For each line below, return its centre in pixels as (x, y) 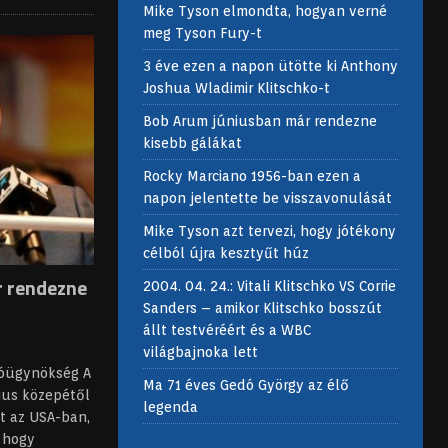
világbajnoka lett (200, 352)
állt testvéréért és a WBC (226, 330)
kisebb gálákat (192, 143)
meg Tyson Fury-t (202, 33)
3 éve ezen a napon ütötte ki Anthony (270, 66)
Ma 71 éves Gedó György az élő (245, 385)
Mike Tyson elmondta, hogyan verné (264, 11)
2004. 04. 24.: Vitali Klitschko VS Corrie (269, 286)
